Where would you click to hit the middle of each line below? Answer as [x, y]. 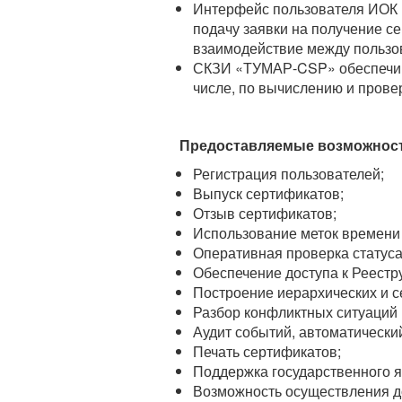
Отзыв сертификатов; [264, 213]
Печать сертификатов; [267, 351]
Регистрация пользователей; [288, 174]
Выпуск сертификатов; [268, 193]
